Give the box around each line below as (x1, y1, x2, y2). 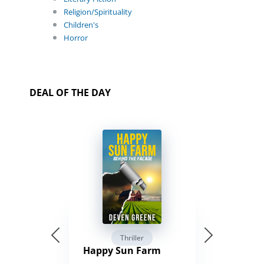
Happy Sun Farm (82, 244, 161, 258)
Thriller (120, 233, 144, 243)
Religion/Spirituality (64, 6, 132, 18)
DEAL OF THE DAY (29, 86, 111, 100)
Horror (64, 32, 88, 44)
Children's (64, 19, 98, 31)
